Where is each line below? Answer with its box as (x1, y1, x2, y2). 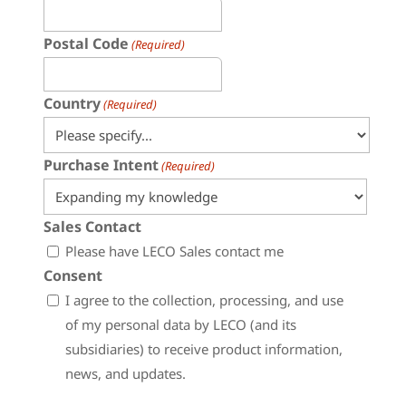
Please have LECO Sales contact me (65, 242, 284, 260)
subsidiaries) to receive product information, (65, 340, 343, 358)
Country (43, 93, 101, 113)
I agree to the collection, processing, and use (65, 291, 343, 309)
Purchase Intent (43, 155, 159, 175)
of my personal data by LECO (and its (65, 315, 296, 333)
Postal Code (43, 34, 129, 53)
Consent (43, 266, 102, 285)
